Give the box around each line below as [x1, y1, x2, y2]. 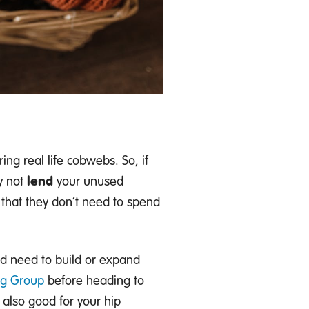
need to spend [79, 192, 160, 210]
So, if [122, 151, 148, 169]
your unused [53, 172, 123, 190]
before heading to [44, 271, 144, 289]
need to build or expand [10, 250, 140, 268]
